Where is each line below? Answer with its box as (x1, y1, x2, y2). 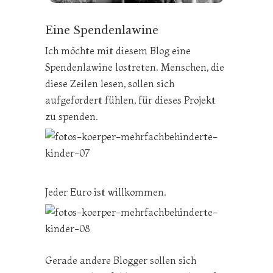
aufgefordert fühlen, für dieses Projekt (45, 94, 216, 107)
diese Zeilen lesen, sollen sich (45, 77, 174, 90)
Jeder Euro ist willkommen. (45, 186, 166, 199)
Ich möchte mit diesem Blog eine (45, 44, 191, 57)
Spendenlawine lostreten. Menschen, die (45, 61, 224, 74)
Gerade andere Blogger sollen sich (45, 254, 196, 267)
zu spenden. (45, 110, 98, 123)
